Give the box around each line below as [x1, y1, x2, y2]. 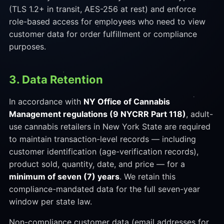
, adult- [185, 109, 213, 119]
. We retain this [119, 171, 175, 181]
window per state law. [8, 196, 92, 206]
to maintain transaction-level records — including [8, 134, 196, 144]
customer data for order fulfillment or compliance [8, 29, 197, 39]
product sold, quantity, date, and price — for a [8, 159, 185, 169]
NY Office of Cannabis [83, 96, 170, 106]
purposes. [8, 41, 46, 51]
